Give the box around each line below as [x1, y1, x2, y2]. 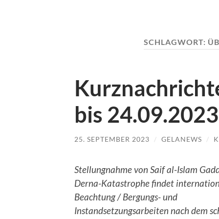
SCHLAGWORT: [143, 37, 208, 46]
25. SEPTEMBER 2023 [74, 134, 150, 143]
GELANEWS [161, 134, 202, 143]
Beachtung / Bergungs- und [74, 191, 177, 203]
